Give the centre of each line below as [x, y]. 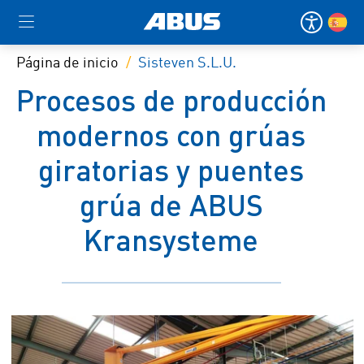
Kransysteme [171, 240]
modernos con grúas [171, 135]
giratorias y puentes [171, 170]
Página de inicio [67, 63]
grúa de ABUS [171, 205]
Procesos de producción [171, 100]
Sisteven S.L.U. [187, 63]
